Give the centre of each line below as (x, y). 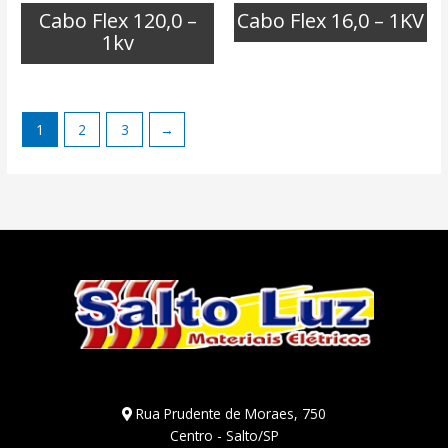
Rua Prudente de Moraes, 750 (229, 413)
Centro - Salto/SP (224, 435)
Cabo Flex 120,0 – (117, 20)
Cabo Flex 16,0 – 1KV (330, 20)
